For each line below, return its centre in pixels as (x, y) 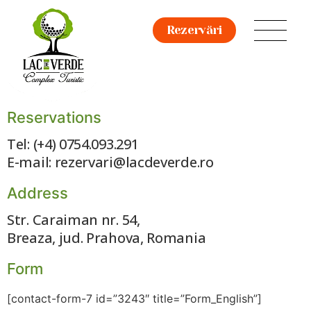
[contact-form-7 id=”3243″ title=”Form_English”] (134, 298)
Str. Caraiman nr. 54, (74, 219)
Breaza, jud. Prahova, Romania (107, 237)
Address (37, 193)
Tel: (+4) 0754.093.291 (73, 144)
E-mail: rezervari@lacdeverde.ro (110, 162)
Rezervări (194, 30)
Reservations (54, 117)
